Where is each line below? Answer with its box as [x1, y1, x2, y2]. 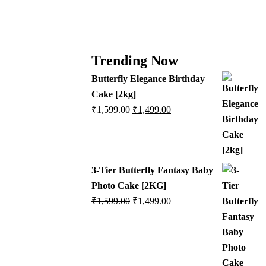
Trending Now [91, 53, 178, 69]
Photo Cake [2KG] [91, 180, 166, 191]
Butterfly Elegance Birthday [91, 74, 205, 84]
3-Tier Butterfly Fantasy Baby [91, 165, 213, 176]
